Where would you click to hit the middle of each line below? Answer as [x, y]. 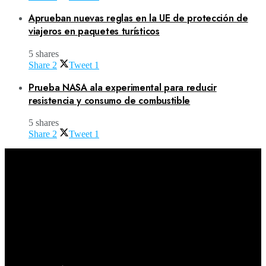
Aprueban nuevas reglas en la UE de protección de [138, 18]
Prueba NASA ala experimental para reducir [123, 87]
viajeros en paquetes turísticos [94, 31]
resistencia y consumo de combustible [110, 100]
